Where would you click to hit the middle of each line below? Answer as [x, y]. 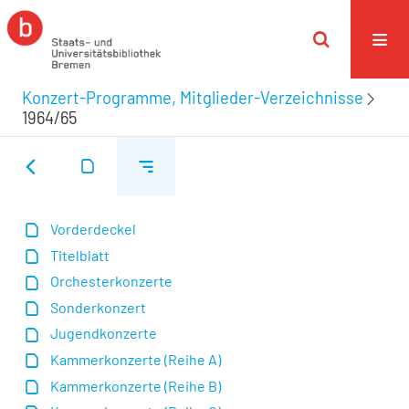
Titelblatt [80, 255]
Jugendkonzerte [104, 333]
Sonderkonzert [99, 307]
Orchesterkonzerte [112, 281]
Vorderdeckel [94, 229]
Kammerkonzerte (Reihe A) [136, 359]
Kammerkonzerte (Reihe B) [136, 385]
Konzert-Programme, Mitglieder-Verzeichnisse [193, 97]
